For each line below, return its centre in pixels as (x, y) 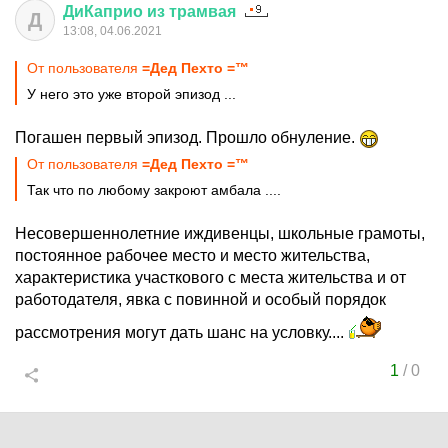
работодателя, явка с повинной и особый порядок (200, 299)
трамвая (202, 11)
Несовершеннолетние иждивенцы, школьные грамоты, (220, 233)
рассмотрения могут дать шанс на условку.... (181, 332)
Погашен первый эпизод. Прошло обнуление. (187, 137)
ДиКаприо (103, 11)
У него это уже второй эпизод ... (131, 94)
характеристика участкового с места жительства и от (210, 277)
